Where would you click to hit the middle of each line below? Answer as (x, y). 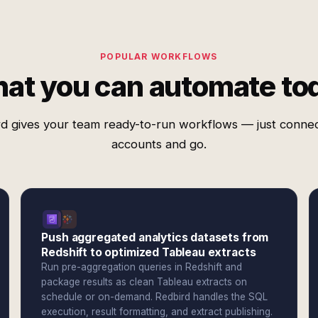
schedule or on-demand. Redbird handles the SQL (155, 297)
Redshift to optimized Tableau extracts (149, 252)
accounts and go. (159, 144)
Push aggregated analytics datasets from (155, 237)
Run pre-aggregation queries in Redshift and (142, 267)
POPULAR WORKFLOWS (159, 56)
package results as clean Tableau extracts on (144, 282)
